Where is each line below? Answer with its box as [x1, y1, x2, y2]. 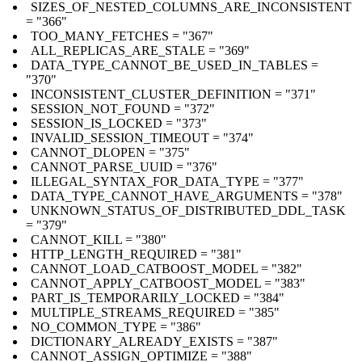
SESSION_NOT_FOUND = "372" [31, 101, 215, 116]
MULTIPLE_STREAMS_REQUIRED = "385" [31, 305, 280, 319]
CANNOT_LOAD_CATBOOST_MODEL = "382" [31, 261, 302, 276]
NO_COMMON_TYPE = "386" [31, 319, 201, 334]
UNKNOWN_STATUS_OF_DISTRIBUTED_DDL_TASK [31, 203, 346, 217]
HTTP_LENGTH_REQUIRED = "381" [31, 246, 242, 261]
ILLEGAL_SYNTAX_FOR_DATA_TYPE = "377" [31, 174, 304, 188]
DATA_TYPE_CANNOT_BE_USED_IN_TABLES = [31, 57, 318, 72]
